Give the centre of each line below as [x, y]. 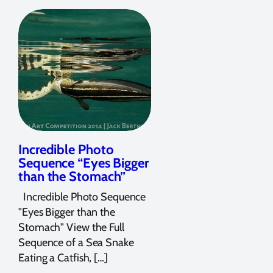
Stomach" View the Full [71, 227]
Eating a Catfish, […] [63, 257]
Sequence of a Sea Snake [76, 242]
